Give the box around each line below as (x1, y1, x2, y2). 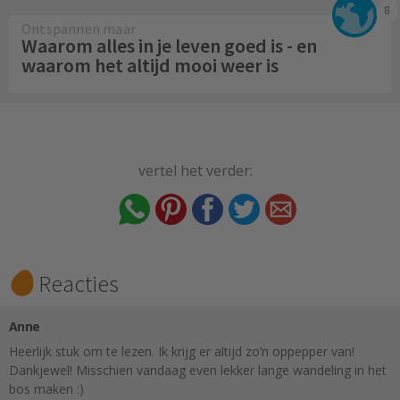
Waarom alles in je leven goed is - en (21, 33, 317, 59)
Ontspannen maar (21, 20, 136, 38)
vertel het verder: (138, 160, 253, 180)
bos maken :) (9, 380, 84, 398)
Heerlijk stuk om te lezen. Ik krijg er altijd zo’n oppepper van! (9, 343, 354, 361)
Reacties (38, 269, 119, 299)
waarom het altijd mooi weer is (21, 53, 279, 79)
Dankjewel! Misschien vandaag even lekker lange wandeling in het (9, 362, 387, 379)
